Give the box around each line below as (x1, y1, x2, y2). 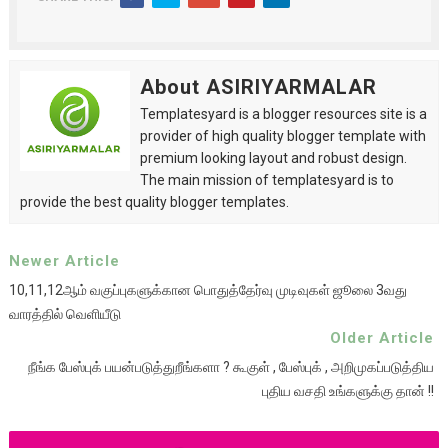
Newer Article (8, 251, 120, 270)
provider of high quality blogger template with (139, 127, 426, 144)
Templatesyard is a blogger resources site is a (139, 105, 427, 122)
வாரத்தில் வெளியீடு (8, 305, 121, 322)
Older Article (330, 328, 435, 347)
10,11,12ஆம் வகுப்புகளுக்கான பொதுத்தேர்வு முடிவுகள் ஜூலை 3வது (8, 281, 407, 298)
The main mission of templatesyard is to (139, 171, 394, 188)
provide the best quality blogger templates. (19, 193, 289, 210)
